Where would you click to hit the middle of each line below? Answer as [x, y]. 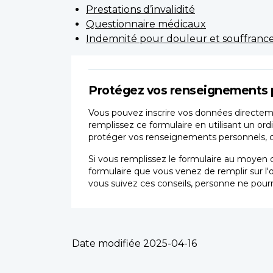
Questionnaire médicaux [146, 24]
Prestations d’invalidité [140, 9]
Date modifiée [106, 243]
